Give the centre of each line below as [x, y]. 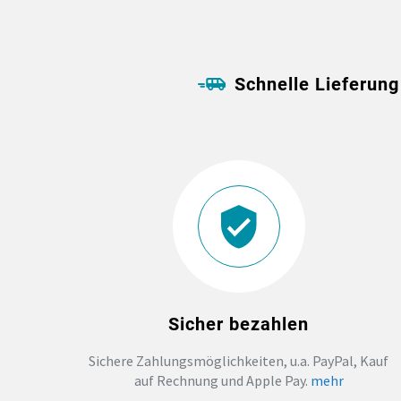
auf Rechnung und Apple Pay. [222, 381]
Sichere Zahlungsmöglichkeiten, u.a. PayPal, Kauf [239, 361]
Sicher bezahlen [239, 324]
